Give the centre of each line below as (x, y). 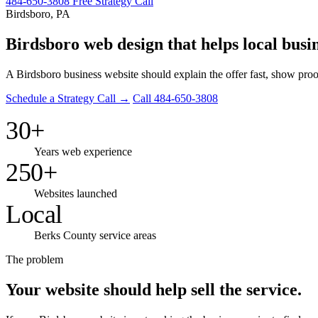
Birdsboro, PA (38, 14)
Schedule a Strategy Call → (68, 98)
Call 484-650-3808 (175, 98)
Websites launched (76, 193)
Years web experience (83, 151)
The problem (34, 259)
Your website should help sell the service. (154, 289)
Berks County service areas (95, 235)
